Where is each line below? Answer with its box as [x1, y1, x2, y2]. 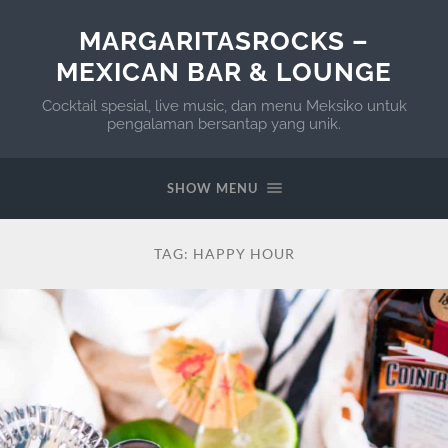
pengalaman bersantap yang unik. [107, 115, 341, 133]
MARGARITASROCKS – [79, 25, 369, 56]
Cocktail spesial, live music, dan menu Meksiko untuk [41, 97, 407, 115]
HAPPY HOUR [192, 245, 295, 262]
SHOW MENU [166, 180, 258, 196]
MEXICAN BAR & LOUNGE [56, 56, 392, 87]
